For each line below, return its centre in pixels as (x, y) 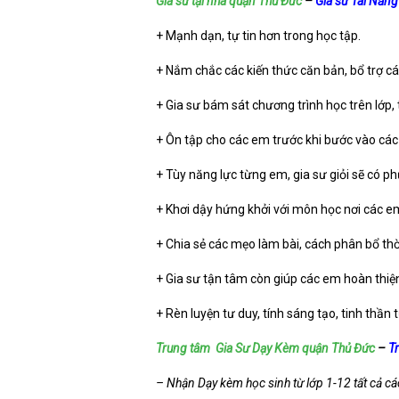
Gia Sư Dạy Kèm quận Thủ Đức (295, 348)
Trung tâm (184, 348)
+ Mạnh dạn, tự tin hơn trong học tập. (258, 36)
